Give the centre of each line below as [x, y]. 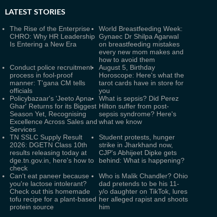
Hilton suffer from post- [134, 106]
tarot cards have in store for [141, 83]
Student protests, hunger [137, 137]
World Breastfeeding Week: [141, 29]
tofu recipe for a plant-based [53, 199]
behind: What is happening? [142, 160]
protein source [32, 207]
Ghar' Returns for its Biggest [53, 106]
